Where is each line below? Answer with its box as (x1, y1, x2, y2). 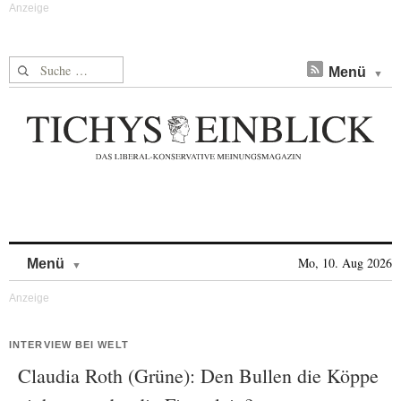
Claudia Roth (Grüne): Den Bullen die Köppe (18, 363, 379, 388)
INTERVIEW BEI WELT (9, 339, 129, 350)
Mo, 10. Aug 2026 (298, 254, 392, 271)
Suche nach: (9, 57, 78, 76)
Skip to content (81, 247, 175, 262)
